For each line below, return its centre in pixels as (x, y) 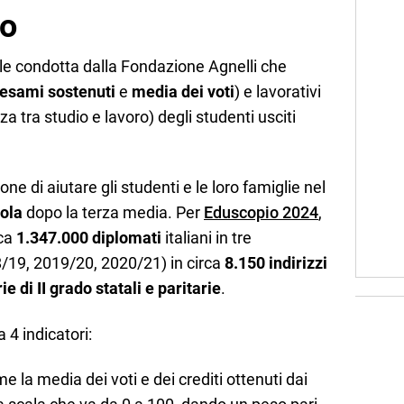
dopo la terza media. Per (113, 213)
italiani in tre (207, 238)
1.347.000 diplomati (89, 238)
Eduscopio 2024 (261, 213)
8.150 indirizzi (276, 263)
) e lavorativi (278, 91)
